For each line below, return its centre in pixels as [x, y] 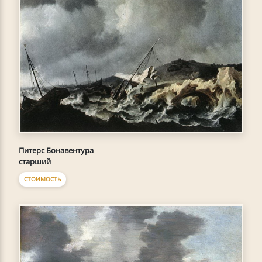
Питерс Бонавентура [56, 151]
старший [35, 162]
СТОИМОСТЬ [42, 179]
